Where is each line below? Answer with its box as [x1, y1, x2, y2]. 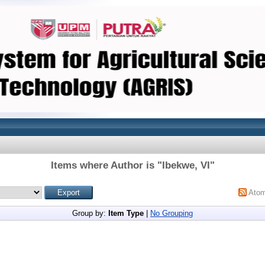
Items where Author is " [50, 160, 162, 171]
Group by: [72, 209, 108, 218]
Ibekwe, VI [161, 160, 210, 171]
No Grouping [150, 209, 193, 218]
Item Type [108, 209, 144, 218]
